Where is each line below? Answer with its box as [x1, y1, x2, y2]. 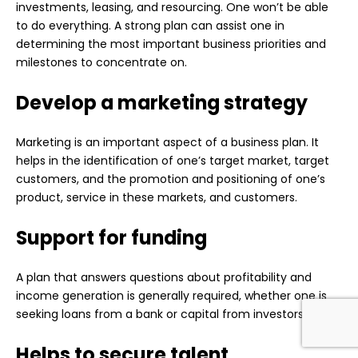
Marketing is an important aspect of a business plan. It [16, 134, 319, 151]
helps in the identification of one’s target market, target [16, 153, 329, 169]
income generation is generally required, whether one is [16, 288, 327, 304]
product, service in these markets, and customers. [16, 189, 297, 206]
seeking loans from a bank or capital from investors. [16, 306, 306, 323]
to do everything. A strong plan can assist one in [16, 18, 284, 34]
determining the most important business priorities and [16, 36, 326, 53]
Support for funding [16, 225, 207, 252]
